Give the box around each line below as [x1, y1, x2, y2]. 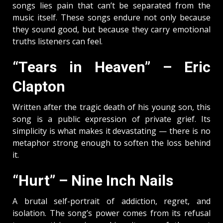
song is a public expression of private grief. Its [12, 113, 211, 124]
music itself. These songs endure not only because [12, 11, 211, 23]
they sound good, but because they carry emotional [12, 23, 211, 35]
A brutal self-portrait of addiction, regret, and [12, 195, 211, 207]
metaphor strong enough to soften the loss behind [12, 137, 211, 148]
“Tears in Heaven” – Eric [12, 58, 211, 76]
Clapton [12, 77, 65, 95]
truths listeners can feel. [12, 35, 103, 47]
